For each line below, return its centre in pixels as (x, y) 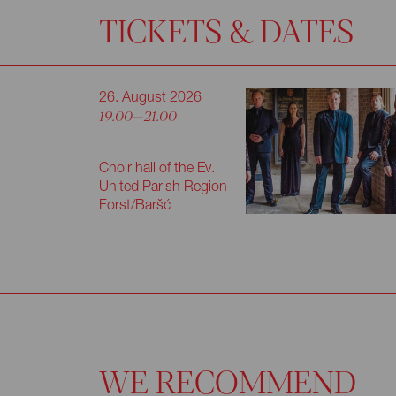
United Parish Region (163, 186)
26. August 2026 (150, 97)
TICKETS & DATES (226, 30)
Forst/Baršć (135, 205)
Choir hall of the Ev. (157, 168)
